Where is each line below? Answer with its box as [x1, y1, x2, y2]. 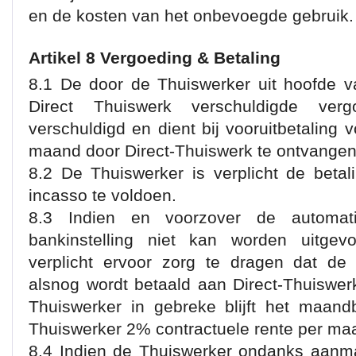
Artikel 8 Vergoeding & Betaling [29, 48, 281, 67]
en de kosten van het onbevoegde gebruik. [29, 6, 354, 25]
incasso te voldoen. [29, 186, 176, 204]
